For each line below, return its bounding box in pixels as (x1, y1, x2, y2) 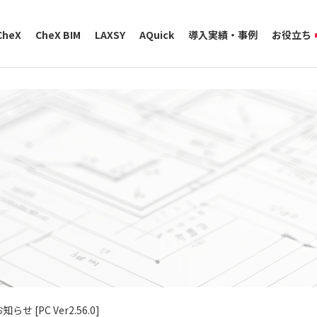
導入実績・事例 (188, 27, 258, 42)
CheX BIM (35, 27, 81, 42)
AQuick (139, 27, 174, 42)
